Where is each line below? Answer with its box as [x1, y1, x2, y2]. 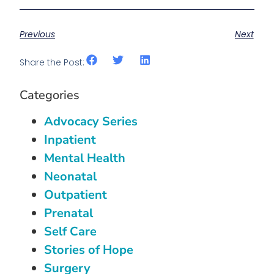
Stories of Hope [44, 241, 134, 258]
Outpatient [44, 186, 108, 203]
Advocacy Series [44, 113, 138, 130]
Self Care [44, 223, 97, 240]
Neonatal [44, 168, 97, 185]
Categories [20, 86, 80, 103]
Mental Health [44, 149, 126, 166]
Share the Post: [20, 56, 85, 68]
